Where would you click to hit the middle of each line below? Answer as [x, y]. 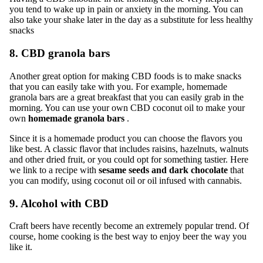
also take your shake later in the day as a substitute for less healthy [131, 20]
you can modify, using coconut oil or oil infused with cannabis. [126, 180]
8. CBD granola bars [60, 53]
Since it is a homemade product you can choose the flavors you [126, 138]
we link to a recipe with [54, 170]
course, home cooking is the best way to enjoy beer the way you [128, 237]
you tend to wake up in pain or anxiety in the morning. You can [126, 9]
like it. [21, 247]
